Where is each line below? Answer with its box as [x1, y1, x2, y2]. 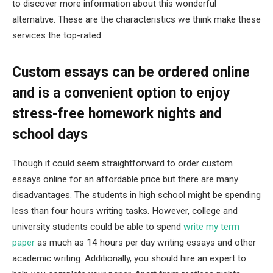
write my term [183, 221, 239, 233]
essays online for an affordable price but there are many [12, 174, 238, 185]
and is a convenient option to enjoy [12, 85, 230, 102]
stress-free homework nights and [12, 105, 222, 122]
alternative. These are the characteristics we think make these [12, 14, 261, 25]
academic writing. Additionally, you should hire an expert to [12, 253, 246, 264]
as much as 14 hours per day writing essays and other [35, 237, 256, 249]
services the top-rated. [12, 30, 103, 41]
